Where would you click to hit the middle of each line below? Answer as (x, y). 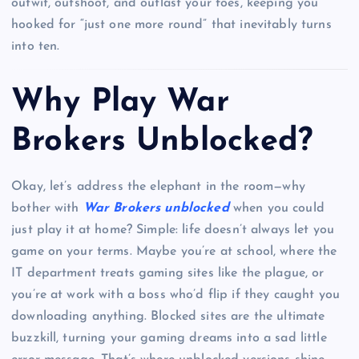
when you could (276, 208)
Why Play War (120, 103)
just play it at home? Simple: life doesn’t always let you (173, 230)
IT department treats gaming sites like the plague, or (168, 273)
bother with (47, 208)
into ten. (36, 46)
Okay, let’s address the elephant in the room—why (158, 186)
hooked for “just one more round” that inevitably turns (171, 24)
